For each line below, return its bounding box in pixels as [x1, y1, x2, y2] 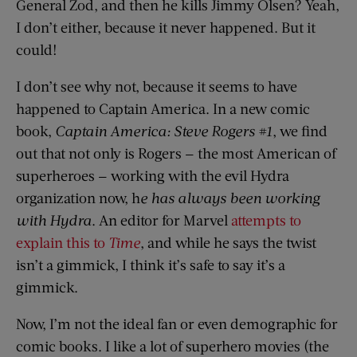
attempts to [231, 210, 301, 229]
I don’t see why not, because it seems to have [16, 76, 297, 95]
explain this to [16, 233, 108, 251]
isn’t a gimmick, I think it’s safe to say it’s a [16, 255, 285, 273]
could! [16, 40, 57, 58]
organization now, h [16, 188, 140, 206]
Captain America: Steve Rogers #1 [55, 121, 273, 139]
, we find [273, 121, 328, 139]
